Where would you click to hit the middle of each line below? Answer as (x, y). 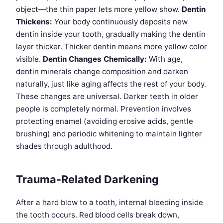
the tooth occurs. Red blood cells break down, (98, 215)
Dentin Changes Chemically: (95, 59)
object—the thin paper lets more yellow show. (99, 9)
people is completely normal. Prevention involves (104, 109)
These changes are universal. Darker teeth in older (107, 97)
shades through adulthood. (64, 146)
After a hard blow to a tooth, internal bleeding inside (110, 203)
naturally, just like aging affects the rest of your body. (111, 84)
